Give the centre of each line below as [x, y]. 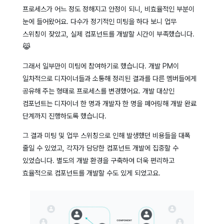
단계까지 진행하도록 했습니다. [64, 116]
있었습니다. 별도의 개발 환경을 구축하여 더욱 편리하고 [98, 160]
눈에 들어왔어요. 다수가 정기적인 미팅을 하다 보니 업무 [99, 21]
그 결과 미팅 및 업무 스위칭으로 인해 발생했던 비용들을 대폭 [106, 135]
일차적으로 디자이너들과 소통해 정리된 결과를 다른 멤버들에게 [109, 78]
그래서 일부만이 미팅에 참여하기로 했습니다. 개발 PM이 [100, 66]
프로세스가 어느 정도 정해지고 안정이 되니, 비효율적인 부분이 [108, 9]
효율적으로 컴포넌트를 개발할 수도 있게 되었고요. [91, 173]
